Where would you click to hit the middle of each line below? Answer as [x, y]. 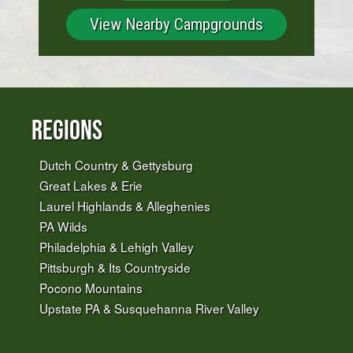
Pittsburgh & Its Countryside [115, 267]
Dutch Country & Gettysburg [116, 164]
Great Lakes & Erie [91, 185]
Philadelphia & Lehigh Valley [117, 246]
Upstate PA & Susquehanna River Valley [149, 308]
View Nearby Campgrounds [176, 24]
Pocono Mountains [91, 287]
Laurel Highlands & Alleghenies [125, 205]
